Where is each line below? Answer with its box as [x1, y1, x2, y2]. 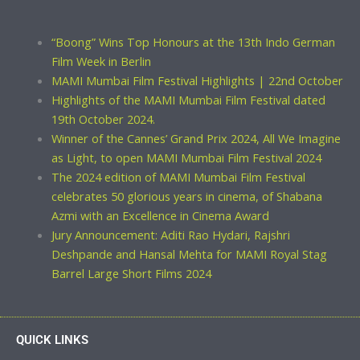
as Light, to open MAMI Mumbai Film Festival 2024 [51, 149, 321, 166]
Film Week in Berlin [51, 53, 151, 70]
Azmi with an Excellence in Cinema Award [51, 207, 269, 224]
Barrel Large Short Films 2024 [51, 265, 211, 282]
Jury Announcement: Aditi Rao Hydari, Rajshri [51, 227, 290, 243]
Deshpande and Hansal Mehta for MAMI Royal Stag [51, 246, 327, 263]
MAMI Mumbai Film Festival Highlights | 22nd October [51, 72, 343, 89]
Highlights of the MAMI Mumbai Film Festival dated [51, 92, 325, 108]
